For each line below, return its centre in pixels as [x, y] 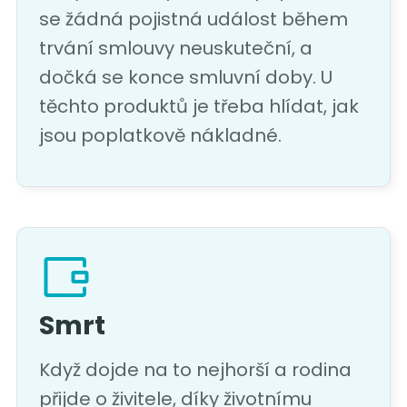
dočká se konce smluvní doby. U [185, 78]
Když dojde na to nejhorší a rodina [195, 370]
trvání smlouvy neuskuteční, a [175, 49]
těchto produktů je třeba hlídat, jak [199, 107]
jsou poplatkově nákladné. [160, 136]
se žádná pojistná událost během [193, 20]
